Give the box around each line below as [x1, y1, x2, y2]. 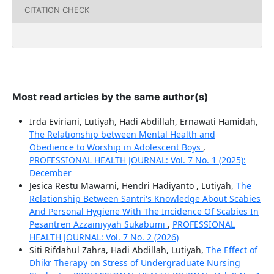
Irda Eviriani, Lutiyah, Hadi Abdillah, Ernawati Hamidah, [29, 115, 258, 127]
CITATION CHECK [24, 5, 89, 15]
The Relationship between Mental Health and [29, 128, 215, 140]
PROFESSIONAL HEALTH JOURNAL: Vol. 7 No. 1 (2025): [29, 154, 246, 166]
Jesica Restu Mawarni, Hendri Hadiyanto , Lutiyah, [29, 179, 236, 191]
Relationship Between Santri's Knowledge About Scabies [29, 192, 261, 204]
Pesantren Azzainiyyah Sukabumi [29, 218, 168, 230]
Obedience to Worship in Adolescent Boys [29, 141, 203, 153]
